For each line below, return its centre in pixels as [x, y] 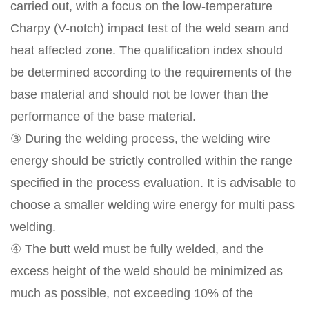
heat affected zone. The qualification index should [147, 51]
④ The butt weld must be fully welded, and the [137, 249]
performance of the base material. [103, 117]
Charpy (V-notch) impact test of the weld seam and [150, 29]
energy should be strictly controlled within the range [151, 161]
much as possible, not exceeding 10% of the [132, 293]
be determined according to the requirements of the [151, 73]
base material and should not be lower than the [139, 95]
